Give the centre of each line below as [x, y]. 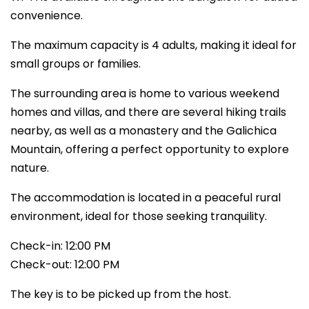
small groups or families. [76, 64]
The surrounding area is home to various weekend [145, 93]
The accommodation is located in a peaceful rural [146, 198]
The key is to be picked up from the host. [121, 294]
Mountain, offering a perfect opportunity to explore [150, 149]
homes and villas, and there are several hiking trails [148, 112]
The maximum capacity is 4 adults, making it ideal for [153, 45]
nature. [30, 168]
